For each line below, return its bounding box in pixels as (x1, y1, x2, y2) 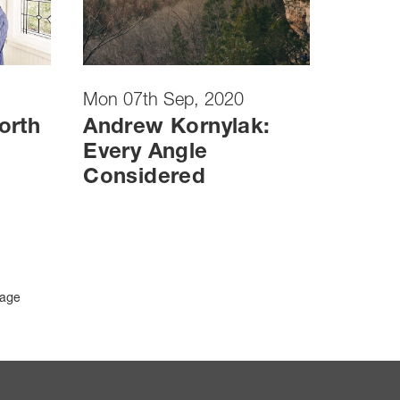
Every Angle (83, 142, 208, 164)
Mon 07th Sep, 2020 (83, 92, 245, 111)
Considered (83, 167, 206, 189)
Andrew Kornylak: (83, 117, 271, 139)
